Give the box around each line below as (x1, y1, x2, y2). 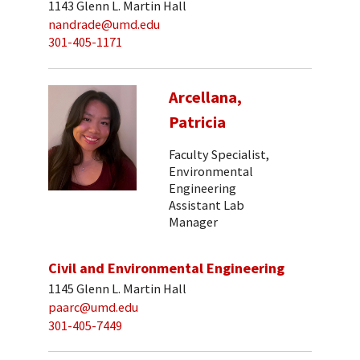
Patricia (169, 112, 226, 133)
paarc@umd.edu (48, 299, 138, 316)
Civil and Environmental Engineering (48, 258, 284, 277)
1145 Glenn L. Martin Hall (48, 280, 186, 297)
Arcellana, (169, 87, 242, 108)
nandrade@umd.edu (48, 15, 160, 32)
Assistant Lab (169, 197, 244, 214)
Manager (169, 214, 218, 231)
